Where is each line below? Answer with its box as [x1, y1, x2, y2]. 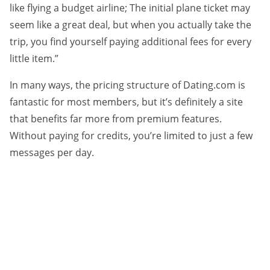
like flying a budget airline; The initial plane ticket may [10, 1, 250, 15]
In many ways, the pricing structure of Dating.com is [10, 78, 245, 92]
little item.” [10, 52, 58, 66]
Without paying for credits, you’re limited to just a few [10, 129, 253, 143]
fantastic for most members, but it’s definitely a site [10, 95, 243, 109]
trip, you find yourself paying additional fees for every [10, 35, 251, 49]
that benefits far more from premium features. [10, 112, 222, 126]
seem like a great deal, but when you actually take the [10, 18, 251, 32]
